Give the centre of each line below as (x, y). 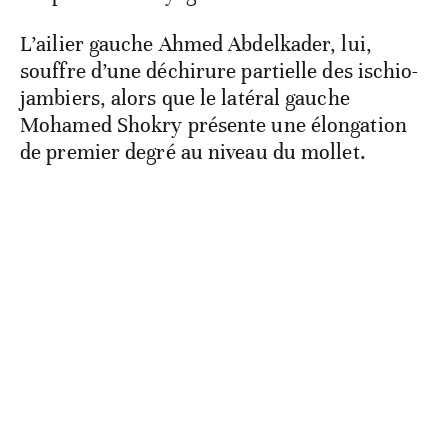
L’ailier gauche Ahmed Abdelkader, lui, (196, 44)
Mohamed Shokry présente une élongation (213, 125)
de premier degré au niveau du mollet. (193, 152)
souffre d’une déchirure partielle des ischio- (219, 71)
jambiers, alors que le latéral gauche (185, 98)
